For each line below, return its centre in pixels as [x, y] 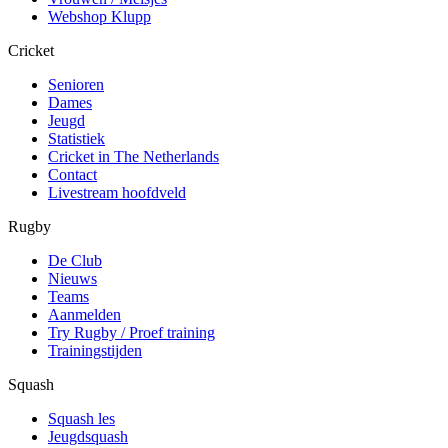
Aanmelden [84, 314]
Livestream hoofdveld [117, 192]
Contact [72, 174]
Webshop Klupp [99, 16]
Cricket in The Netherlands [133, 156]
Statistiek [76, 138]
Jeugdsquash [88, 436]
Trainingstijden [95, 350]
